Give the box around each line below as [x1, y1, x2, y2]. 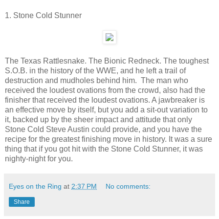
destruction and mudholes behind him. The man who [5, 76, 188, 85]
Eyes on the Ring [9, 182, 62, 190]
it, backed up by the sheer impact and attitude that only [5, 115, 192, 124]
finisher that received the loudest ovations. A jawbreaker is [5, 95, 205, 104]
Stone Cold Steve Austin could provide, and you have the [5, 125, 202, 133]
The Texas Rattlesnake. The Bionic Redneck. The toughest [5, 56, 209, 65]
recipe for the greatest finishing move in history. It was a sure [5, 134, 212, 143]
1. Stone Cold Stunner [5, 11, 82, 20]
